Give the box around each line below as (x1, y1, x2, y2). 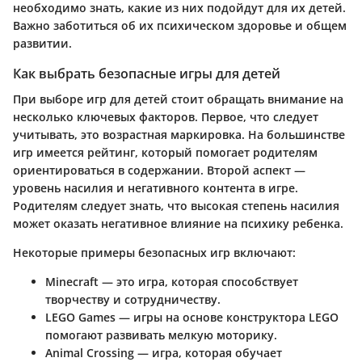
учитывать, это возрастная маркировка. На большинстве (13, 127, 345, 143)
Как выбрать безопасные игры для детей (13, 65, 280, 83)
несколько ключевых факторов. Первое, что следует (13, 109, 318, 125)
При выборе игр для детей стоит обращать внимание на (13, 91, 343, 107)
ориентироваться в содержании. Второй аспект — (13, 162, 305, 179)
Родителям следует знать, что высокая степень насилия (13, 198, 339, 214)
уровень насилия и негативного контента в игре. (13, 180, 298, 196)
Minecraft (45, 274, 99, 290)
